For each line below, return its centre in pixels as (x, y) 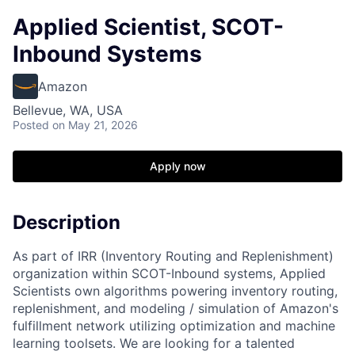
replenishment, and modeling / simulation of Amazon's (176, 308)
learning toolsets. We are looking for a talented (154, 343)
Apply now (177, 166)
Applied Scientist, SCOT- (148, 27)
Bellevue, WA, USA (68, 110)
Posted (31, 125)
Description (67, 222)
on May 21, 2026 (95, 125)
